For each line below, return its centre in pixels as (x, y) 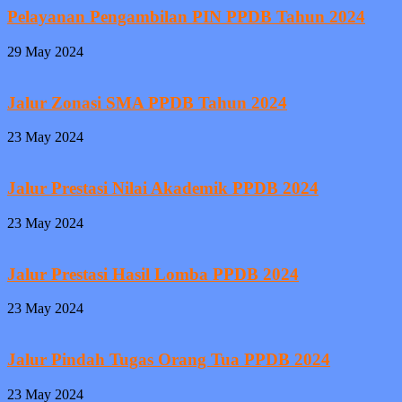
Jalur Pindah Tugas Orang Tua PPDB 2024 (169, 360)
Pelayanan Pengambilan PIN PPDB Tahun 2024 (186, 17)
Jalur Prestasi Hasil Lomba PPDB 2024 (153, 274)
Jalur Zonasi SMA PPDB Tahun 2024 (147, 102)
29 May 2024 (45, 52)
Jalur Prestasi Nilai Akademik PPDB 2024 (163, 188)
